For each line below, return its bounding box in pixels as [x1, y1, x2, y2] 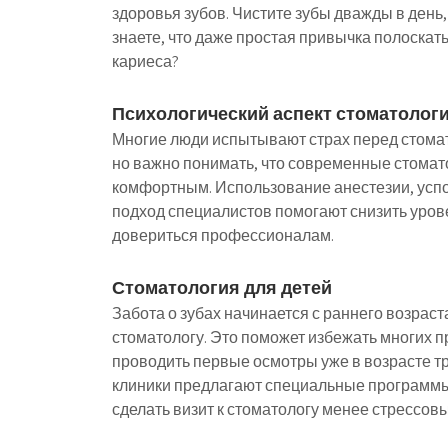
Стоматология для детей [112, 276, 332, 299]
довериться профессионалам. [112, 225, 334, 246]
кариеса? [112, 51, 179, 72]
